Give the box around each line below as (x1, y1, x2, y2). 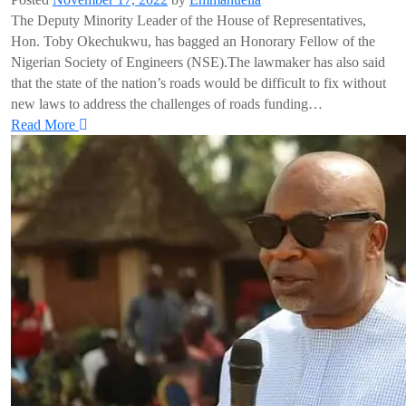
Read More (11, 117, 79, 132)
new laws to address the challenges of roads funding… (11, 96, 323, 111)
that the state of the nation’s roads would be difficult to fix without (11, 75, 386, 91)
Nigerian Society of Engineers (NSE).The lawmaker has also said (11, 54, 385, 70)
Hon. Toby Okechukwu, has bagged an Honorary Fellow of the (11, 34, 375, 49)
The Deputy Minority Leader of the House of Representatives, (11, 13, 366, 28)
